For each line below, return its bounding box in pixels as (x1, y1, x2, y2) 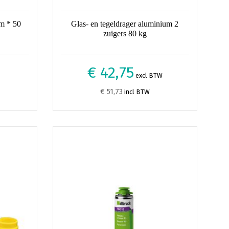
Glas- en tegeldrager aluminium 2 (71, 19, 179, 28)
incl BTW (122, 88, 150, 96)
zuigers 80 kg (103, 29, 147, 38)
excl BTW (133, 72, 163, 79)
